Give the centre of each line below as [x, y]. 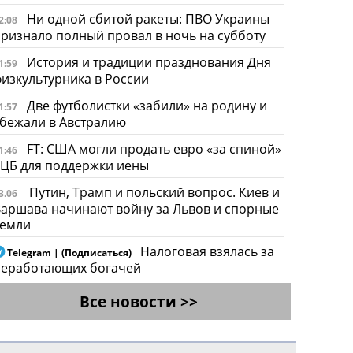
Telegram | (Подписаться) [69, 252]
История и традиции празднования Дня [149, 62]
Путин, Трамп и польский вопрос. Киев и [154, 192]
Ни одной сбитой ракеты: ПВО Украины [148, 19]
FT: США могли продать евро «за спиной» [154, 149]
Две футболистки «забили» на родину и [147, 105]
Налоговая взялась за [207, 251]
